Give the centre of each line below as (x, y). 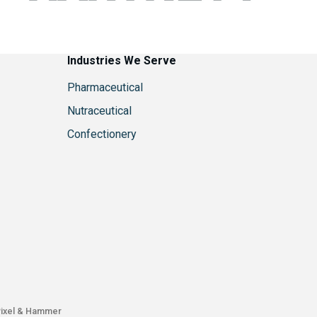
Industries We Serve (122, 61)
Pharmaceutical (105, 88)
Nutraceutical (100, 111)
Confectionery (102, 134)
